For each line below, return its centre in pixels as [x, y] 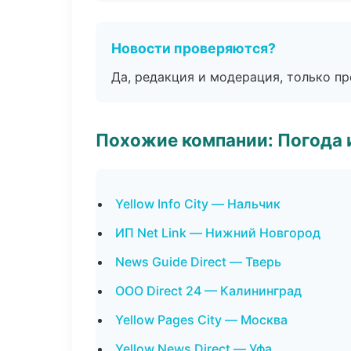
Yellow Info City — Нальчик [198, 204]
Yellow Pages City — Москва [201, 320]
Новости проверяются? [194, 48]
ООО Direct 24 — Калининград [208, 291]
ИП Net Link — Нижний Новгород [218, 233]
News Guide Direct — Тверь [198, 262]
